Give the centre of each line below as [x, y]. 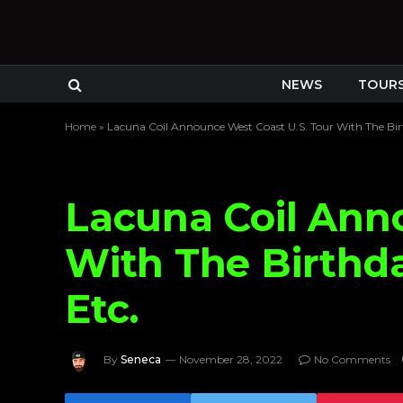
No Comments [352, 360]
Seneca [141, 360]
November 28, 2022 [231, 360]
